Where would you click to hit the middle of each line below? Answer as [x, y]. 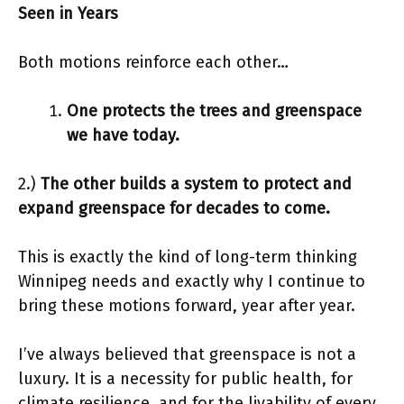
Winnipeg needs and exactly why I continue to [192, 281]
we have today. [123, 135]
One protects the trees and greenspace [214, 111]
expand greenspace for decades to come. [174, 208]
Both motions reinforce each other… [153, 62]
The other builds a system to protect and [196, 184]
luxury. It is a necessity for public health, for [185, 379]
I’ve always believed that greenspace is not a [187, 354]
